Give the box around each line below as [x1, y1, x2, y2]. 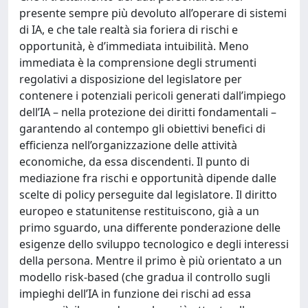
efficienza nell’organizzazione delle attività [19, 137, 237, 153]
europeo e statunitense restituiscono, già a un [19, 203, 259, 219]
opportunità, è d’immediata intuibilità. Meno [19, 38, 249, 54]
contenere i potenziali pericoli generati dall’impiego [19, 88, 286, 103]
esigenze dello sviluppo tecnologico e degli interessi [19, 236, 289, 252]
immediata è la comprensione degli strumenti [19, 55, 256, 70]
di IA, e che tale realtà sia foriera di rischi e [19, 22, 238, 37]
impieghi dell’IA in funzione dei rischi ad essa [19, 286, 251, 301]
